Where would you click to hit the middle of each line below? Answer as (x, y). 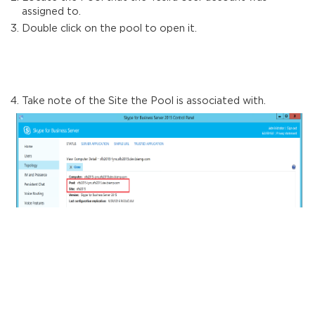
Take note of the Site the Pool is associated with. (145, 101)
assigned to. (51, 12)
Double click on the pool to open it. (110, 28)
